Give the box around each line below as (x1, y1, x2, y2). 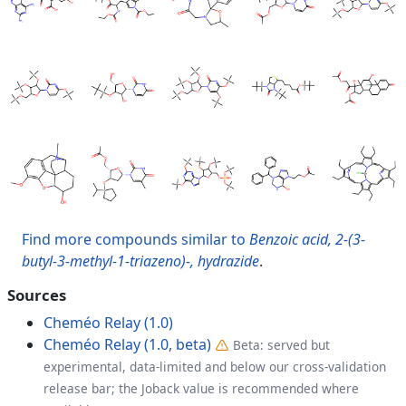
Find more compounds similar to (22, 228, 249, 249)
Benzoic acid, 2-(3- (249, 228, 365, 249)
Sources (7, 284, 66, 305)
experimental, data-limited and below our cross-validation (43, 357, 386, 375)
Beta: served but (233, 335, 330, 353)
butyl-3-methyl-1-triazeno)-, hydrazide (22, 250, 259, 271)
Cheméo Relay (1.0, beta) (43, 333, 211, 354)
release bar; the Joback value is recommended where (43, 379, 359, 397)
